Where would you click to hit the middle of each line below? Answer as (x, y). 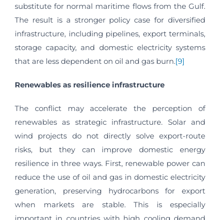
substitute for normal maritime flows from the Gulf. (110, 6)
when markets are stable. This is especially (110, 205)
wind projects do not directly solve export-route (110, 136)
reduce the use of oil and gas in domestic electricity (110, 177)
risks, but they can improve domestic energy (110, 150)
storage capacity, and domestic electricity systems (110, 48)
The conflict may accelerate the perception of (110, 109)
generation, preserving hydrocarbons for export (110, 191)
